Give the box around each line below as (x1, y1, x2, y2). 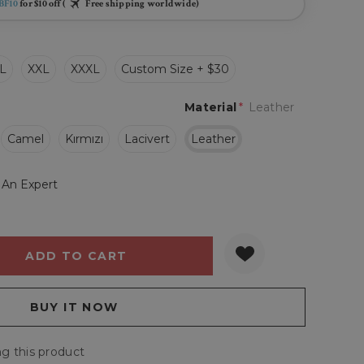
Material (184, 100, 237, 115)
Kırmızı (65, 132, 103, 146)
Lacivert (124, 132, 170, 146)
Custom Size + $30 (121, 62, 229, 76)
